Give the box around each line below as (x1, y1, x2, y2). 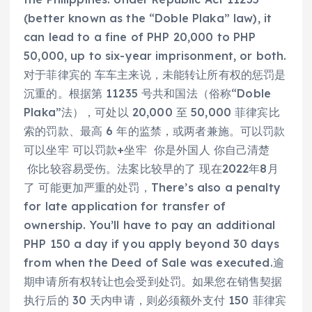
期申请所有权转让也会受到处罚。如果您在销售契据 (24, 274, 283, 289)
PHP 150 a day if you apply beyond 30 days (24, 237, 279, 251)
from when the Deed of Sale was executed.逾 (24, 256, 284, 270)
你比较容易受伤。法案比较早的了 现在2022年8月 (24, 162, 279, 176)
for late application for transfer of (24, 199, 226, 214)
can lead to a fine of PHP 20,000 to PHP (24, 30, 256, 45)
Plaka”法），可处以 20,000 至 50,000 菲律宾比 (24, 105, 280, 120)
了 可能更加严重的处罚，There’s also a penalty (24, 180, 281, 195)
